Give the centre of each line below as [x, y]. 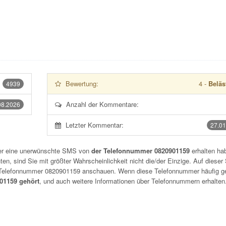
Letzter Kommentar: [94, 125]
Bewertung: [82, 83]
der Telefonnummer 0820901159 [140, 151]
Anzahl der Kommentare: [102, 104]
